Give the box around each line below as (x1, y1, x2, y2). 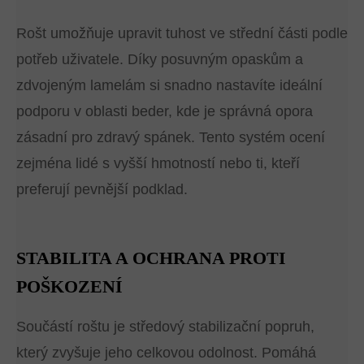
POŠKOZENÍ (16, 276, 123, 297)
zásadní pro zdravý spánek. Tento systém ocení (16, 129, 325, 146)
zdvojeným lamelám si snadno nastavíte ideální (16, 77, 323, 94)
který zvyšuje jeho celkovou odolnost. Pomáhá (16, 344, 316, 362)
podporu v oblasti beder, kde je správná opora (16, 103, 313, 120)
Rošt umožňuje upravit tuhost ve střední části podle (16, 25, 348, 42)
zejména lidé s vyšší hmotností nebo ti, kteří (16, 155, 300, 172)
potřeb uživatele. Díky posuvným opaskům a (16, 51, 303, 68)
